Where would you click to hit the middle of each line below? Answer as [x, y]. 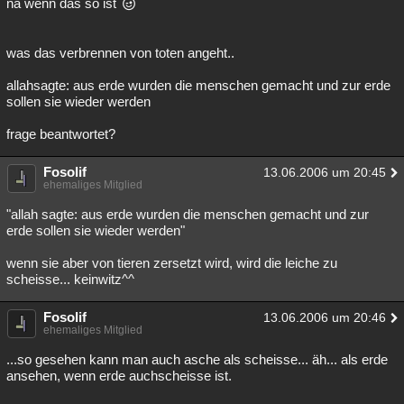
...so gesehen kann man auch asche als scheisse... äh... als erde [197, 359]
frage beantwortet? [61, 134]
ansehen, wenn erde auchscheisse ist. [119, 376]
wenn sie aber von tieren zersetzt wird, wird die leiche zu [172, 263]
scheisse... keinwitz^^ [70, 279]
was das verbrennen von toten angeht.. [120, 53]
